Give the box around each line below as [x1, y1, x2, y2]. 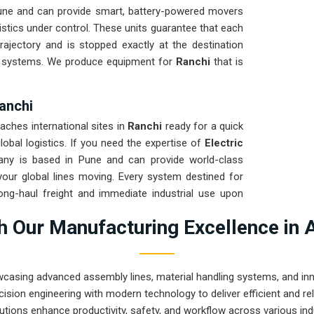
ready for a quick [165, 120, 243, 133]
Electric [205, 137, 243, 150]
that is [213, 55, 244, 69]
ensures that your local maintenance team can [25, 204, 244, 217]
